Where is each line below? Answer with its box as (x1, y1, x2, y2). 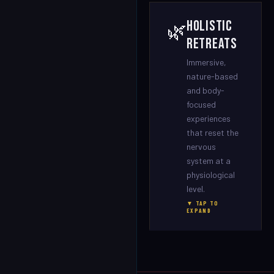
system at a (187, 155, 231, 166)
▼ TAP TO (187, 199, 219, 207)
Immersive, (187, 57, 226, 67)
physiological (187, 169, 235, 180)
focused (187, 99, 216, 109)
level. (187, 183, 205, 194)
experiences (187, 113, 231, 124)
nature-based (187, 71, 238, 81)
